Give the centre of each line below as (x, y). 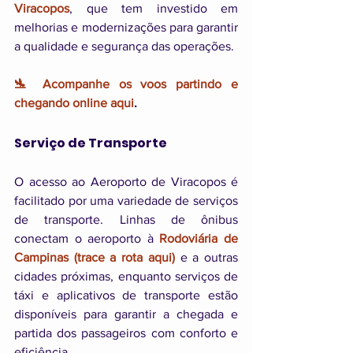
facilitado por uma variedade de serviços (126, 201)
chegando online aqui (74, 103)
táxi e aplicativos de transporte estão (126, 295)
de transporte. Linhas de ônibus (126, 220)
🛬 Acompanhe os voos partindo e (126, 84)
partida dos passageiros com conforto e (126, 333)
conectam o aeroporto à (87, 239)
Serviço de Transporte (91, 143)
